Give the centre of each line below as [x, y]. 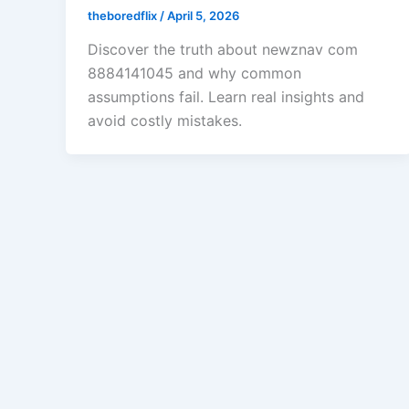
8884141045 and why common [194, 73]
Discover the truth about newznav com [223, 50]
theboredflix [124, 15]
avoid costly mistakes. [165, 121]
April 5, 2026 [203, 15]
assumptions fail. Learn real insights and [226, 97]
